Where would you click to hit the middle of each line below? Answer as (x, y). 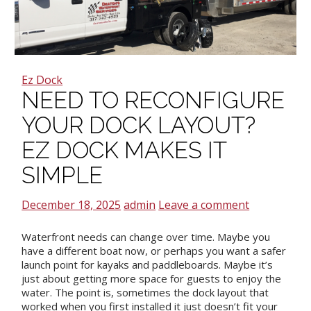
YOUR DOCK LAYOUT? (139, 125)
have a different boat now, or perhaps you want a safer (154, 250)
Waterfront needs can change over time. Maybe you (146, 236)
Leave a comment (204, 204)
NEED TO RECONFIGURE (153, 100)
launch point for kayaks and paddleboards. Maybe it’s (148, 264)
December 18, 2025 (72, 204)
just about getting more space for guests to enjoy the (152, 278)
